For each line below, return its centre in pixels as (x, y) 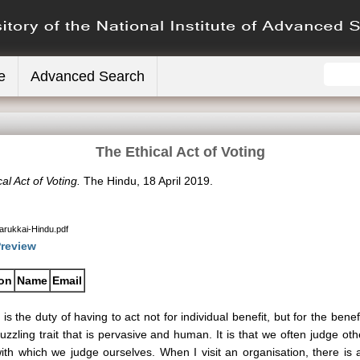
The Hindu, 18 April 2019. (147, 181)
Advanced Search (88, 76)
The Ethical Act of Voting (180, 152)
